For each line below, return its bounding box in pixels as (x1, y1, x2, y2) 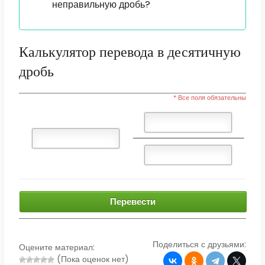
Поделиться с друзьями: (153, 238, 247, 251)
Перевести (110, 195, 156, 208)
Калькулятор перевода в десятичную (18, 42, 241, 62)
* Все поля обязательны (173, 93, 247, 103)
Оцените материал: (18, 241, 95, 254)
